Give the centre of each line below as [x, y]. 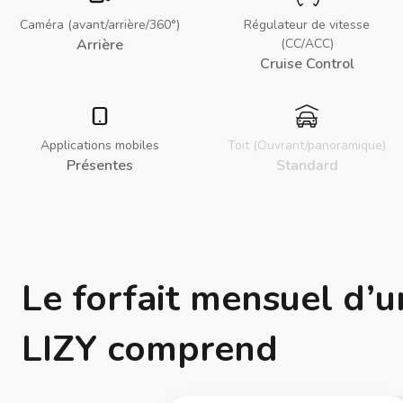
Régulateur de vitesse [307, 25]
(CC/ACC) [307, 44]
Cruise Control [307, 64]
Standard [307, 166]
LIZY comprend [150, 349]
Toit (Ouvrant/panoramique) [307, 145]
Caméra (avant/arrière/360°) [100, 25]
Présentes [100, 166]
